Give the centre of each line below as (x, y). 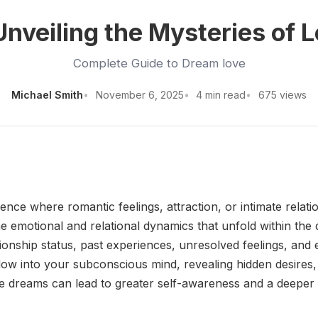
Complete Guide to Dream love (159, 63)
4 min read (221, 95)
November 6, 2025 (139, 95)
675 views (282, 95)
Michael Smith (48, 95)
